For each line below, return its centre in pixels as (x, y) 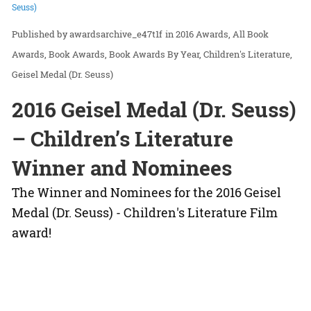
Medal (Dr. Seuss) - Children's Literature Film (145, 213)
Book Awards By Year (154, 54)
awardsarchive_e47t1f (116, 34)
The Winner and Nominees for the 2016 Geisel (146, 193)
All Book (251, 34)
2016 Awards (202, 34)
